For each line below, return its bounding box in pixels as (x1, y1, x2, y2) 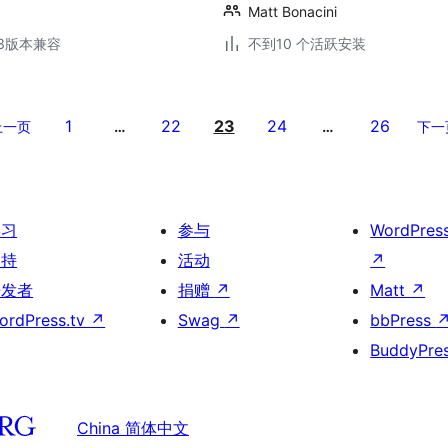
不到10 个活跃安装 (248, 35, 366, 52)
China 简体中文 (77, 417, 189, 438)
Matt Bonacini (248, 3, 337, 20)
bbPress (370, 310, 437, 330)
